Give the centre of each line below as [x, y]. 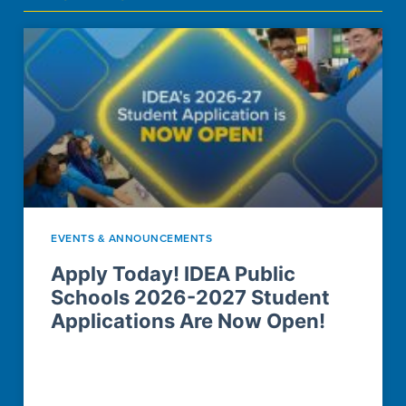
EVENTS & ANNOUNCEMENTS [132, 237]
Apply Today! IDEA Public [173, 273]
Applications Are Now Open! [188, 320]
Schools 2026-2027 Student [190, 297]
